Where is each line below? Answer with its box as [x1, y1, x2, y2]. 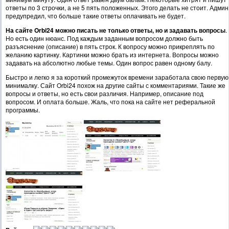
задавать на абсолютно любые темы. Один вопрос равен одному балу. [6, 58, 212, 67]
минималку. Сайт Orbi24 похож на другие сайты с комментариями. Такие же [6, 81, 225, 90]
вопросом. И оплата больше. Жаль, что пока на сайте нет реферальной [6, 97, 215, 106]
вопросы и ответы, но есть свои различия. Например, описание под [6, 89, 203, 98]
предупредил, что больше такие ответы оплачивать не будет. [6, 11, 186, 20]
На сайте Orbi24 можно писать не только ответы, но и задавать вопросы [6, 26, 225, 35]
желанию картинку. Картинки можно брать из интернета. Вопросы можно [6, 50, 219, 59]
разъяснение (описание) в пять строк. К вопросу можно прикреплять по [6, 42, 215, 51]
